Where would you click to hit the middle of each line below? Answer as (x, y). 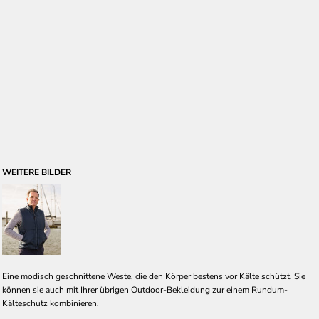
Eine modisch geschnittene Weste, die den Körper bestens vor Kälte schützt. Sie (154, 276)
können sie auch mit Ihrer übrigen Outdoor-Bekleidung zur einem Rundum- (145, 290)
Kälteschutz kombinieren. (51, 303)
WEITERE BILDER (37, 172)
